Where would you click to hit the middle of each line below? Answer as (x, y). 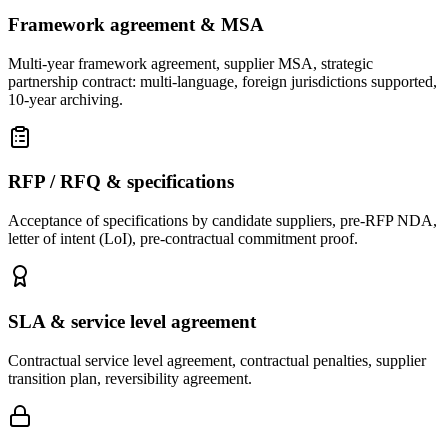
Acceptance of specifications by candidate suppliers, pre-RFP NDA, (222, 221)
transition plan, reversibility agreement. (130, 378)
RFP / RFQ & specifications (121, 182)
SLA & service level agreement (132, 321)
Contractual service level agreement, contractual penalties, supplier (217, 360)
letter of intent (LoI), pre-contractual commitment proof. (183, 239)
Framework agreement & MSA (136, 24)
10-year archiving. (65, 99)
